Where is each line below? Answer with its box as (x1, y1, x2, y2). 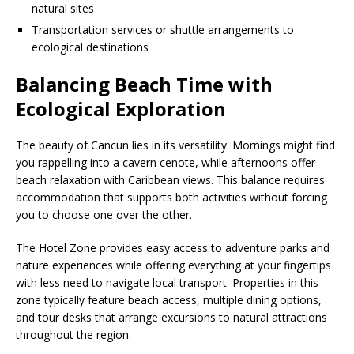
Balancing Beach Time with (16, 70, 273, 97)
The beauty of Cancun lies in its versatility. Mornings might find (16, 137, 335, 153)
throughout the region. (16, 326, 131, 342)
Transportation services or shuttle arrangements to (32, 21, 294, 37)
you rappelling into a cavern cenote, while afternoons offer (16, 154, 315, 170)
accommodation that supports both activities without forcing (16, 189, 327, 205)
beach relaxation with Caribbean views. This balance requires (16, 171, 325, 187)
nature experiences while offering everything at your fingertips (16, 257, 331, 273)
